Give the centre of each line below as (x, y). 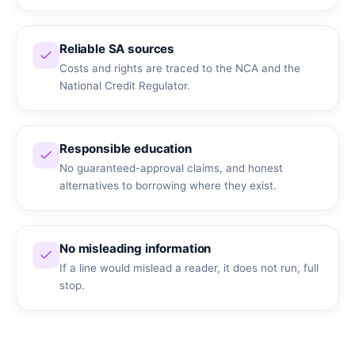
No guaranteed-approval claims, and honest (171, 168)
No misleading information (136, 248)
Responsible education (126, 148)
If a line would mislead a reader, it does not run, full (189, 267)
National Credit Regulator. (125, 85)
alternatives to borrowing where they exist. (168, 185)
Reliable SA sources (117, 48)
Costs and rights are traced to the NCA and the (180, 68)
